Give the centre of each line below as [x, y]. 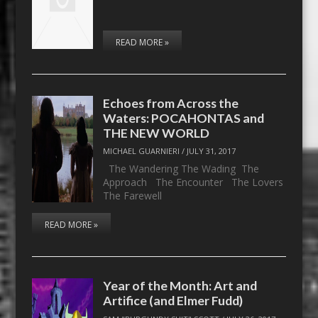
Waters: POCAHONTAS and [184, 117]
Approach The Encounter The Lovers [193, 182]
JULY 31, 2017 [212, 151]
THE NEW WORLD [157, 132]
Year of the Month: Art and [180, 286]
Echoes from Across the [171, 103]
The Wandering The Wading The [181, 169]
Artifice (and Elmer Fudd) [173, 301]
